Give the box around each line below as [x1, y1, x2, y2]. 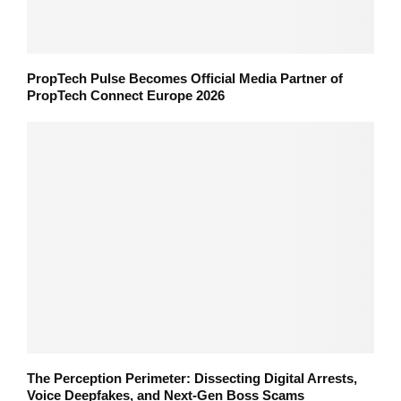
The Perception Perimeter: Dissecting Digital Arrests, [27, 370, 357, 386]
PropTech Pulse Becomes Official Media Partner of [27, 71, 343, 87]
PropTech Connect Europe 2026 [27, 88, 225, 104]
